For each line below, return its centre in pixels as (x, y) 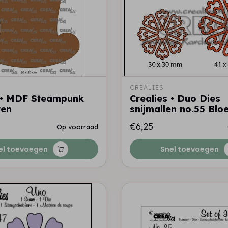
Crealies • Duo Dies (175, 98)
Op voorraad (77, 127)
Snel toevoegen (189, 149)
